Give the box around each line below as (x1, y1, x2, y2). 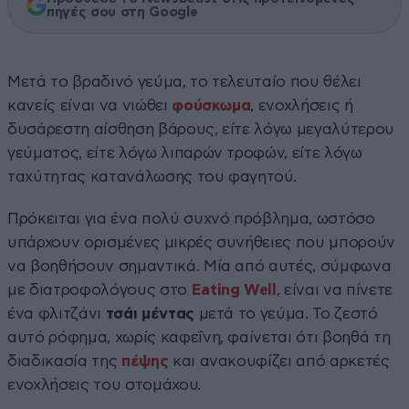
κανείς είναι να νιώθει (7, 97, 173, 113)
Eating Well (191, 281, 277, 298)
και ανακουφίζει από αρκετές (168, 352, 390, 369)
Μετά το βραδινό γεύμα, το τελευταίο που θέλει (7, 73, 362, 89)
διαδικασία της (7, 352, 121, 369)
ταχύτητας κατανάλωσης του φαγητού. (7, 168, 297, 184)
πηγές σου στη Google (47, 5, 198, 19)
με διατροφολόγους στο (7, 281, 192, 298)
